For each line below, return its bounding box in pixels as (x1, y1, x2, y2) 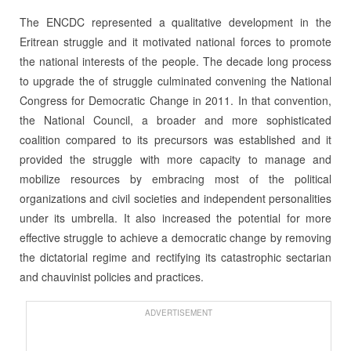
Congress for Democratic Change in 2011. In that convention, (19, 92, 332, 108)
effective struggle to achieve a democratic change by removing (19, 229, 332, 245)
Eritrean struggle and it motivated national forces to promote (19, 33, 332, 49)
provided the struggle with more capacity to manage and (19, 150, 332, 167)
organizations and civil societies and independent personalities (19, 190, 332, 206)
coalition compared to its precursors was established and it (19, 131, 332, 147)
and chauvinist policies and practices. (19, 268, 204, 284)
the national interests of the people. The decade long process (19, 52, 332, 69)
